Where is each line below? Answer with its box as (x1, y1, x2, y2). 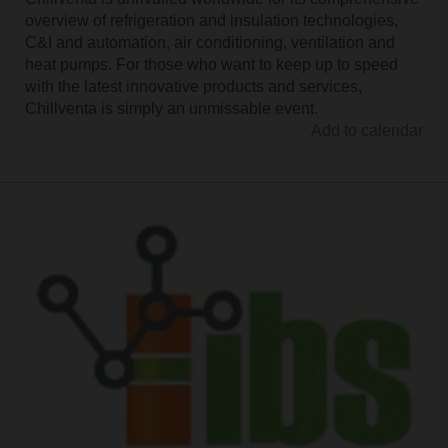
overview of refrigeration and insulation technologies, (24, 12, 398, 30)
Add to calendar (311, 122, 424, 140)
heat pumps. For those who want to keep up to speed (24, 56, 398, 74)
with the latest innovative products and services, (24, 78, 362, 96)
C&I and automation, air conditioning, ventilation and (24, 34, 395, 52)
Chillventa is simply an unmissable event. (24, 100, 318, 118)
